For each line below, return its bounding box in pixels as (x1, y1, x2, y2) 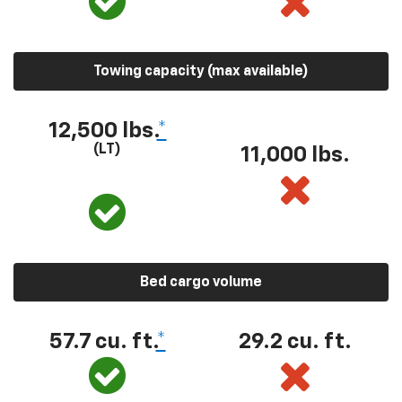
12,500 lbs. (48, 120, 157, 142)
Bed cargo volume (140, 275, 262, 290)
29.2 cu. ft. (238, 331, 352, 353)
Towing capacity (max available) (93, 65, 309, 79)
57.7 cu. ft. (48, 331, 156, 353)
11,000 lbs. (240, 144, 350, 166)
